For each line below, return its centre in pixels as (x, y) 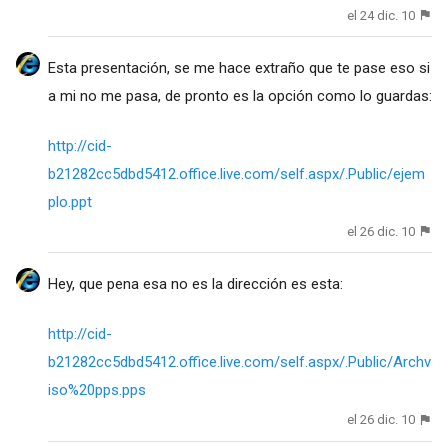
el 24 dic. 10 (381, 15)
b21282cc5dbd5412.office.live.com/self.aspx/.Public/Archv (239, 362)
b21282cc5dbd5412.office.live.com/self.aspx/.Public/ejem (236, 174)
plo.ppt (69, 202)
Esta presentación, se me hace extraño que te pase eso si (238, 68)
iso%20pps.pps (96, 390)
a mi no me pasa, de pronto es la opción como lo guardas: (239, 96)
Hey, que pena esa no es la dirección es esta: (195, 284)
